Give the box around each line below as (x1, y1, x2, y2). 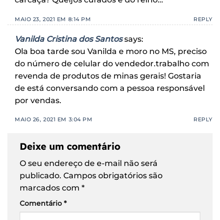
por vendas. (15, 95, 61, 105)
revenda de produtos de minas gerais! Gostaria (15, 71, 201, 81)
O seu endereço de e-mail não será (20, 158, 158, 168)
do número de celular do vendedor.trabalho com (15, 58, 209, 68)
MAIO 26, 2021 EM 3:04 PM (15, 116, 93, 123)
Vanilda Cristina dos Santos (15, 34, 122, 44)
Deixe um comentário (20, 140, 123, 153)
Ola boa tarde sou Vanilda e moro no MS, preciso (15, 46, 207, 56)
